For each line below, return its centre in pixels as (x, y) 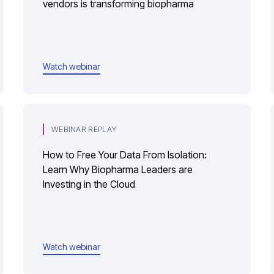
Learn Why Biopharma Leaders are (118, 169)
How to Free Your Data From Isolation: (125, 155)
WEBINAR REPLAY (84, 129)
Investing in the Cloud (89, 184)
